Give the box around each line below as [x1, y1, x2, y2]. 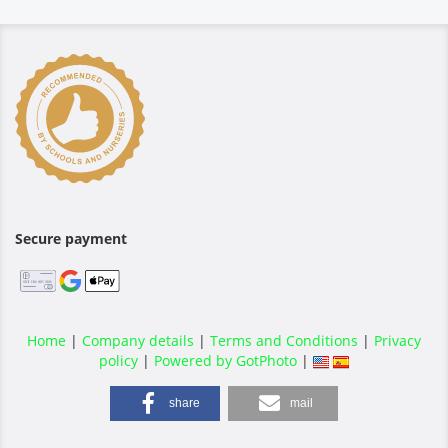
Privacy [374, 331, 421, 350]
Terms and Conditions [210, 331, 358, 350]
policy [99, 351, 138, 370]
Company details [82, 331, 194, 350]
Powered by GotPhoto [154, 351, 297, 370]
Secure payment [15, 229, 127, 248]
